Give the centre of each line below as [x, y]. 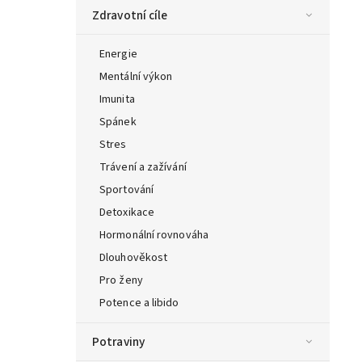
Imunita [117, 99]
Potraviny [118, 341]
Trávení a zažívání [143, 167]
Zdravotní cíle [130, 15]
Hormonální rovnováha [154, 235]
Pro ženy [121, 280]
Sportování [126, 189]
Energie [118, 54]
